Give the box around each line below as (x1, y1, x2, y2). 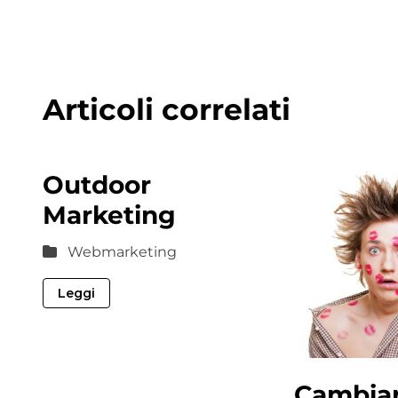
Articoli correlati (43, 92, 291, 127)
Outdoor (43, 170, 151, 200)
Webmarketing (68, 243, 177, 260)
